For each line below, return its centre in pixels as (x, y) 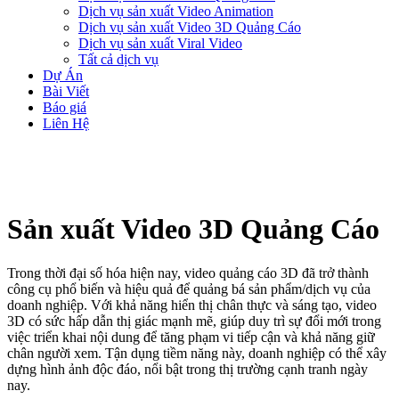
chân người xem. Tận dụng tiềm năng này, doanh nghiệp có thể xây (197, 353)
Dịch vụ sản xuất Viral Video (160, 43)
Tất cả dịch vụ (118, 59)
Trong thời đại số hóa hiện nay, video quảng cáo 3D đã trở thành (188, 273)
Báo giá (65, 107)
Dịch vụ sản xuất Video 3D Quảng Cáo (190, 27)
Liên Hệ (66, 123)
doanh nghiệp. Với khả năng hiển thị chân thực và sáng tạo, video (192, 305)
